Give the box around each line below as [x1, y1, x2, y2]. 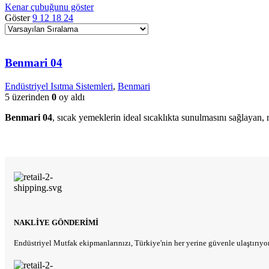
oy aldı [56, 91, 85, 102]
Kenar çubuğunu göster [5, 1, 94, 12]
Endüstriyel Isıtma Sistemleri [5, 80, 113, 91]
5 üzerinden [5, 91, 52, 102]
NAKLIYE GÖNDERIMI [14, 218, 98, 228]
